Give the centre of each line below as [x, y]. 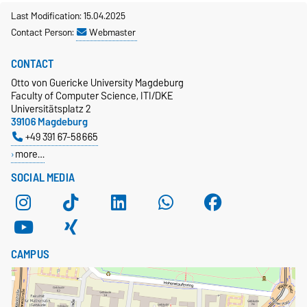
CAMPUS [30, 255]
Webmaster [112, 33]
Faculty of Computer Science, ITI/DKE [92, 96]
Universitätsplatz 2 [51, 109]
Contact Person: [44, 33]
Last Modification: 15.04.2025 [68, 16]
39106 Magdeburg [49, 122]
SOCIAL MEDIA [43, 178]
